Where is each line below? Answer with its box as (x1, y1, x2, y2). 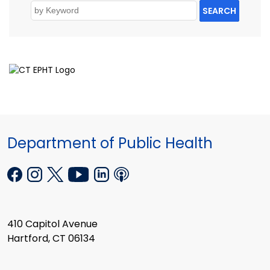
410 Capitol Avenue (7, 216, 98, 231)
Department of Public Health (7, 133, 213, 154)
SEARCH (202, 5, 236, 17)
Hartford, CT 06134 (7, 231, 95, 245)
